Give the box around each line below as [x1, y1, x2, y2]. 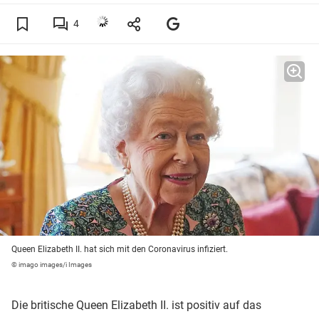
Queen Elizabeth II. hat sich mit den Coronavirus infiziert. [11, 244, 228, 255]
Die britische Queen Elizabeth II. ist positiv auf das [11, 298, 261, 313]
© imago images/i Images [11, 261, 92, 269]
